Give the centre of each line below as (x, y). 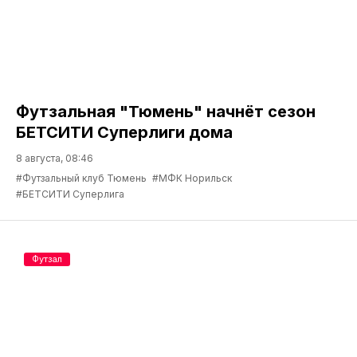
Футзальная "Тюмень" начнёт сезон (166, 111)
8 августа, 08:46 (55, 158)
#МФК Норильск (192, 178)
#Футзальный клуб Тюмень (81, 178)
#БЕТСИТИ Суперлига (70, 194)
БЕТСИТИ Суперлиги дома (124, 132)
